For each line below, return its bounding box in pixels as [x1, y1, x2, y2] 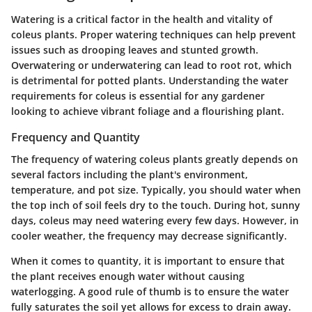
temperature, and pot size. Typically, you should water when [11, 183, 301, 197]
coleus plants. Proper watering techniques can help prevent [11, 28, 296, 42]
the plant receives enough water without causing [11, 270, 244, 283]
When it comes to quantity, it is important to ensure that [11, 254, 285, 268]
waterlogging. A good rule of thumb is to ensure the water [11, 285, 289, 299]
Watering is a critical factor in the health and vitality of [11, 13, 272, 26]
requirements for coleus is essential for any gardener [11, 89, 265, 103]
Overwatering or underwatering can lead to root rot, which [11, 58, 292, 72]
